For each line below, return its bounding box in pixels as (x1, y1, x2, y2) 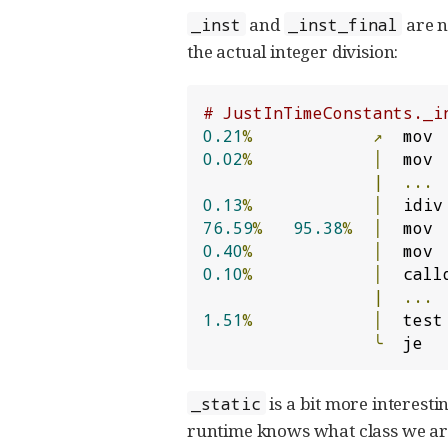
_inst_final (287, 13, 398, 35)
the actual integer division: (187, 39, 399, 63)
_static (191, 392, 262, 414)
